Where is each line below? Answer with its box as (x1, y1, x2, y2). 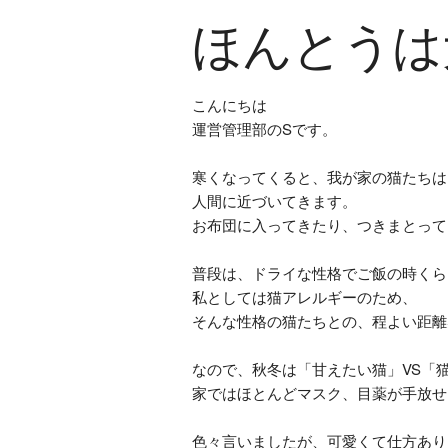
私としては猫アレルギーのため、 (192, 286, 417, 307)
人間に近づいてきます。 (192, 190, 357, 211)
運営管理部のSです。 (192, 118, 337, 139)
